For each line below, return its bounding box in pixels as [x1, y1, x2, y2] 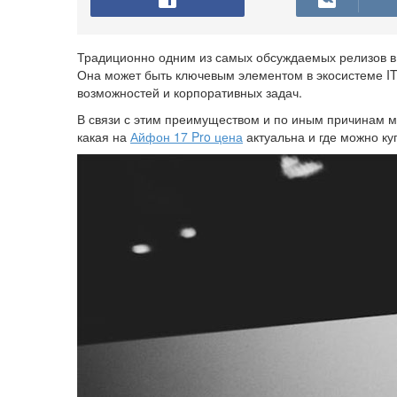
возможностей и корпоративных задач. [77, 83, 306, 101]
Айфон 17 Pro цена [130, 128, 243, 145]
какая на [77, 128, 130, 145]
